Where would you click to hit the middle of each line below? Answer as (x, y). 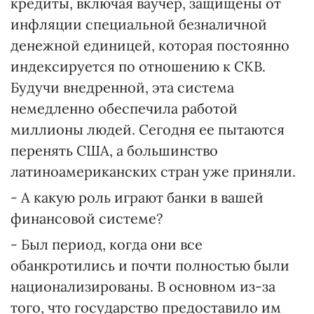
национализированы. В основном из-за (143, 286)
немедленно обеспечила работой (124, 108)
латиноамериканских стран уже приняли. (153, 171)
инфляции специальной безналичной (139, 24)
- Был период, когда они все (107, 244)
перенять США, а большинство (114, 150)
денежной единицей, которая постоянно (150, 45)
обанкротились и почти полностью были (150, 265)
